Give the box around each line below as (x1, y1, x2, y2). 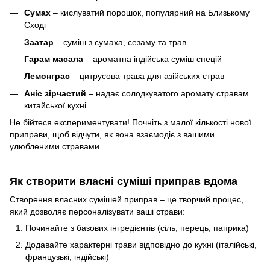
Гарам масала (24, 54, 83, 64)
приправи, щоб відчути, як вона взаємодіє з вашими (10, 130, 215, 140)
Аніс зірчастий (24, 88, 86, 98)
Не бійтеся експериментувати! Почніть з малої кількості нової (10, 118, 251, 128)
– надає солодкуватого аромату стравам (86, 88, 249, 98)
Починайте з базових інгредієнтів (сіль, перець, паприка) (25, 222, 249, 233)
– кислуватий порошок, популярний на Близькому (51, 8, 250, 18)
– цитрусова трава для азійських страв (70, 71, 224, 81)
